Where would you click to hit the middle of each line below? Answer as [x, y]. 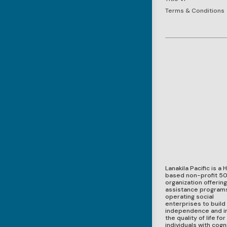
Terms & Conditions [195, 10]
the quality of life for [196, 218]
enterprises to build [196, 204]
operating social [190, 197]
